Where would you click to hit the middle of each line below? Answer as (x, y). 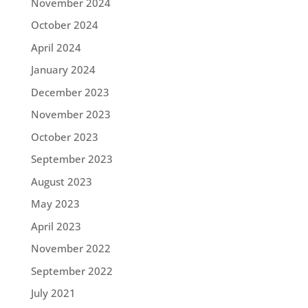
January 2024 (63, 70)
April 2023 (56, 226)
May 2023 (55, 204)
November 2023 (70, 114)
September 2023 (71, 159)
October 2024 (64, 25)
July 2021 (53, 293)
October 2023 (64, 136)
